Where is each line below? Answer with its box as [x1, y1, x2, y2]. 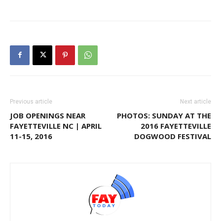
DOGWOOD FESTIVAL [134, 131, 211, 141]
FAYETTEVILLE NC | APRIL [10, 120, 102, 131]
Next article [180, 98, 211, 105]
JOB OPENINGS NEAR [10, 110, 85, 120]
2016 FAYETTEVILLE [141, 120, 211, 131]
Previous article [10, 98, 52, 105]
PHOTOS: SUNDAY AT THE [117, 110, 211, 120]
